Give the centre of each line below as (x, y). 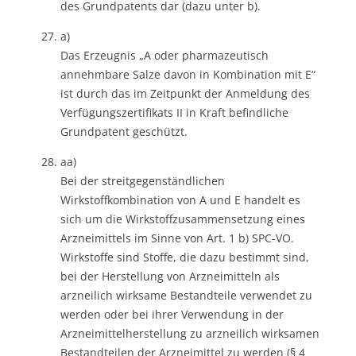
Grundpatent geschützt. (124, 131)
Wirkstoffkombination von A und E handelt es (180, 199)
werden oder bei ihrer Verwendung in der (172, 314)
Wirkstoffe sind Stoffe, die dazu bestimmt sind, (185, 257)
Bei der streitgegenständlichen (143, 180)
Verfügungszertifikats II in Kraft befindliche (174, 112)
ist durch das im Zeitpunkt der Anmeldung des (185, 93)
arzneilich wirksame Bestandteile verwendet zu (186, 295)
